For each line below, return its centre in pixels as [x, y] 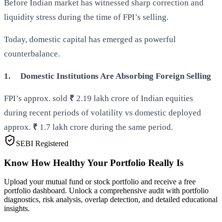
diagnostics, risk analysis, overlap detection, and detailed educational [111, 200]
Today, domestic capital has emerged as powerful [90, 39]
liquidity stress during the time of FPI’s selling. [86, 17]
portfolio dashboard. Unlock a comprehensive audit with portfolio [106, 191]
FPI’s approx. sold [37, 98]
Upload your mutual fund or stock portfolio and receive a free [100, 182]
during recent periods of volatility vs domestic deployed [103, 112]
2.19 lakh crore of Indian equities [135, 98]
